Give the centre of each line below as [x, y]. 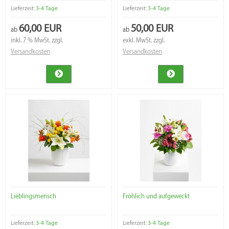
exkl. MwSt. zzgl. [144, 41]
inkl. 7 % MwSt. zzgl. [37, 41]
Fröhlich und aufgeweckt [156, 197]
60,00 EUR [40, 29]
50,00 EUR [152, 29]
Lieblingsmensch [33, 197]
